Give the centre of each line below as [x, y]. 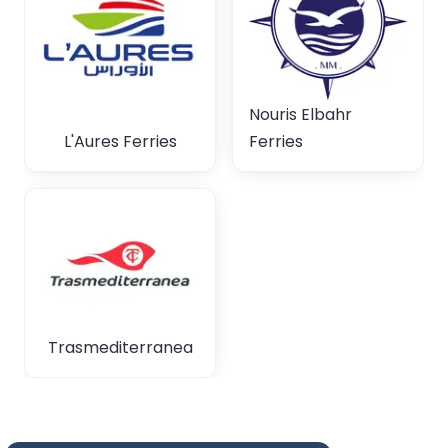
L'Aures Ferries [120, 142]
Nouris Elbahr [300, 115]
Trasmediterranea [120, 348]
